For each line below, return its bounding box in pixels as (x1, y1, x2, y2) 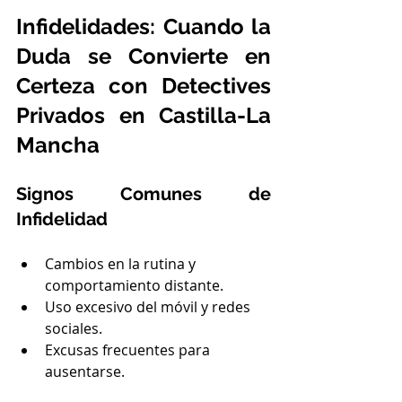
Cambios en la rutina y (45, 253, 199, 274)
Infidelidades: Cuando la (16, 13, 271, 39)
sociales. (45, 318, 102, 338)
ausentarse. (45, 361, 125, 381)
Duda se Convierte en (16, 42, 271, 69)
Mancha (16, 131, 105, 158)
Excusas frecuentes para (45, 339, 214, 360)
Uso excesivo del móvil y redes (45, 296, 254, 317)
